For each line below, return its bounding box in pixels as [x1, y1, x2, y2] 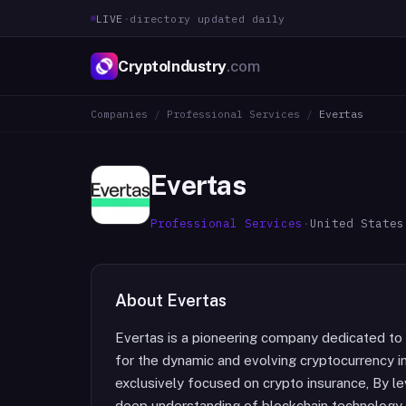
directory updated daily [130, 11, 285, 25]
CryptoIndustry [118, 56, 227, 75]
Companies [91, 107, 148, 121]
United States [310, 216, 404, 230]
